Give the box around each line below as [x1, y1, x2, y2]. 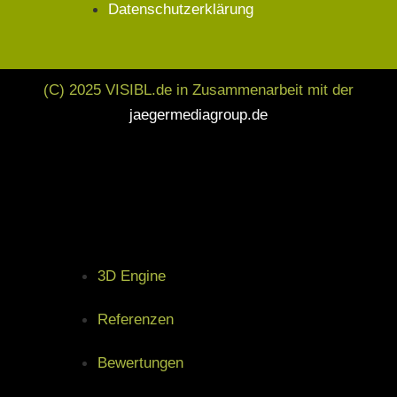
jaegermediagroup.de [129, 106, 268, 124]
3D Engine [97, 268, 166, 285]
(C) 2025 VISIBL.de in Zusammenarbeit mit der [43, 82, 354, 99]
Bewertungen [97, 354, 183, 372]
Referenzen [97, 311, 174, 329]
